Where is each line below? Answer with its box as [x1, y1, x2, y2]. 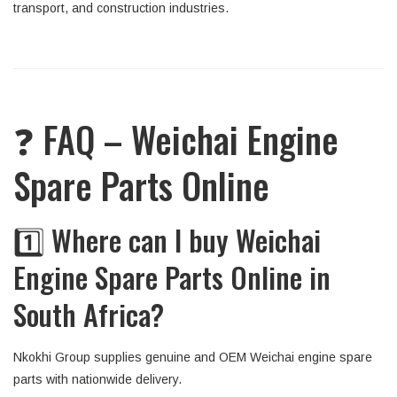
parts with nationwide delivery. [13, 372, 182, 386]
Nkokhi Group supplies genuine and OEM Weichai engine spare [13, 350, 372, 364]
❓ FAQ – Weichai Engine [13, 113, 339, 166]
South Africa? [13, 293, 164, 335]
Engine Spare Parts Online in [13, 256, 331, 298]
